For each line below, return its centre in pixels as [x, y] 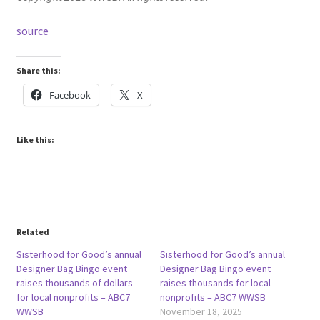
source [32, 30]
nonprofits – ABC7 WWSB [213, 297]
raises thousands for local [215, 282]
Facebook [70, 95]
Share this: [38, 70]
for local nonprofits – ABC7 [73, 297]
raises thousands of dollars [74, 282]
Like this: [35, 139]
